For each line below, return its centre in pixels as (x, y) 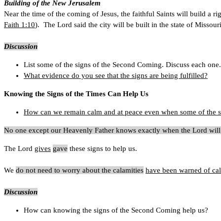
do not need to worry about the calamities (80, 170)
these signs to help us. (103, 148)
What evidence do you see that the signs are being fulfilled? (116, 75)
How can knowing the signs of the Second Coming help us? (116, 210)
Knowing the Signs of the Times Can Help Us (76, 93)
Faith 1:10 (19, 24)
